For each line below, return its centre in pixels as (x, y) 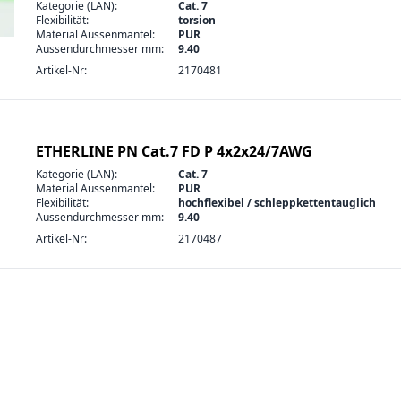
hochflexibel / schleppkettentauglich (277, 203)
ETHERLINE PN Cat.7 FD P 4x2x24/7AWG (174, 151)
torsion (197, 20)
